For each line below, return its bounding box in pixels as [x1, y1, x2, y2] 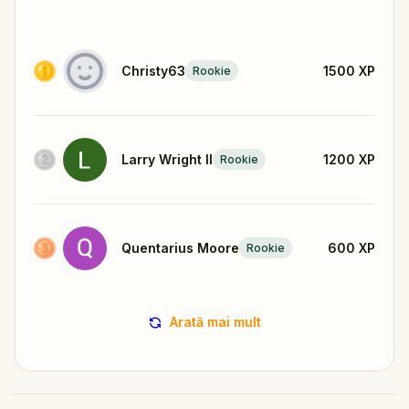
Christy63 [121, 62, 185, 79]
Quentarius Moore [121, 239, 239, 256]
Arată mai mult [170, 313, 261, 330]
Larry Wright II [121, 151, 213, 167]
